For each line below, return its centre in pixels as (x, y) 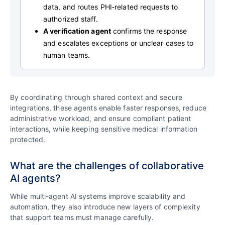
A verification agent (77, 31)
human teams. (67, 55)
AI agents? (35, 179)
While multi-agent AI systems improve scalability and (98, 196)
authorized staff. (71, 19)
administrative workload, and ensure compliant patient (101, 119)
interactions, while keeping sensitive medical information (104, 129)
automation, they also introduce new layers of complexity (105, 207)
